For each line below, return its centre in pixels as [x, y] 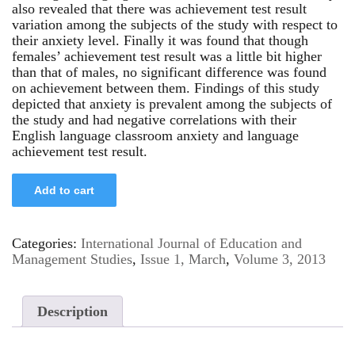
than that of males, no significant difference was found [169, 72]
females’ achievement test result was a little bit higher [167, 56]
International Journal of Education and [191, 243]
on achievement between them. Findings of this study [166, 88]
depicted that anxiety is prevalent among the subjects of [172, 103]
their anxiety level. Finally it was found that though [160, 40]
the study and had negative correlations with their [154, 119]
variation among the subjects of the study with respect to [175, 24]
